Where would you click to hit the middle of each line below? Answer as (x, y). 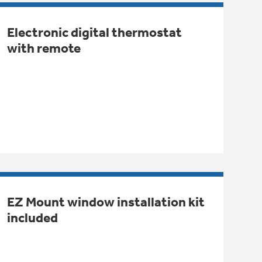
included (32, 218)
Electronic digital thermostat (94, 32)
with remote (44, 48)
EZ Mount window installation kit (106, 202)
